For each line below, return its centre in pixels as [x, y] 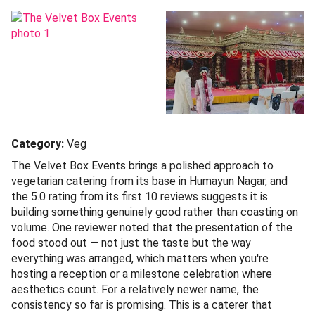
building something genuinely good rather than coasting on [155, 212]
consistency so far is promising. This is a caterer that [142, 304]
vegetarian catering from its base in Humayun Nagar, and [149, 181]
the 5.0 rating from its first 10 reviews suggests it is [140, 196]
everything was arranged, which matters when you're [140, 258]
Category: [38, 143]
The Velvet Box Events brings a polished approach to [142, 165]
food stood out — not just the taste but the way [131, 243]
